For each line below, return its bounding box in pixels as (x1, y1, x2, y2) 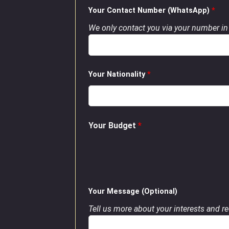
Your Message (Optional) (88, 187, 177, 196)
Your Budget (88, 121, 138, 131)
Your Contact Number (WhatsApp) (88, 6, 212, 15)
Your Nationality (88, 70, 147, 79)
